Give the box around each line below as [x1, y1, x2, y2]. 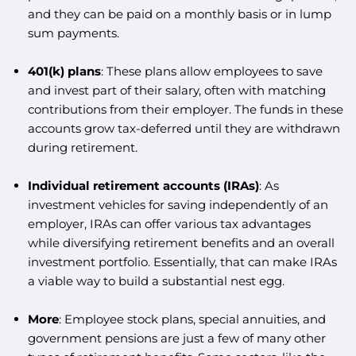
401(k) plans [27, 63, 101, 79]
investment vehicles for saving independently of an [27, 196, 328, 212]
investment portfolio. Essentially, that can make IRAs [27, 253, 337, 269]
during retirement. [27, 139, 137, 155]
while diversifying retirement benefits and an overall [27, 234, 335, 250]
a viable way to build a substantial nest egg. [27, 273, 284, 288]
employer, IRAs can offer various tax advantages [27, 215, 311, 231]
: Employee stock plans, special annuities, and [58, 311, 326, 327]
